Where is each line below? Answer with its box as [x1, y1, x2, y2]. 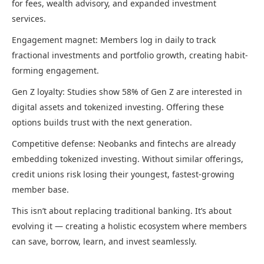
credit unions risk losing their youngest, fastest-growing [12, 169, 235, 180]
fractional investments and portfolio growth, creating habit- [12, 49, 248, 61]
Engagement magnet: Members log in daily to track [12, 34, 216, 46]
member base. [12, 184, 69, 196]
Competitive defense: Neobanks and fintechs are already [12, 138, 236, 150]
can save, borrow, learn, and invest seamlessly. [12, 236, 197, 247]
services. [12, 13, 46, 25]
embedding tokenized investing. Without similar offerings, [12, 153, 243, 165]
